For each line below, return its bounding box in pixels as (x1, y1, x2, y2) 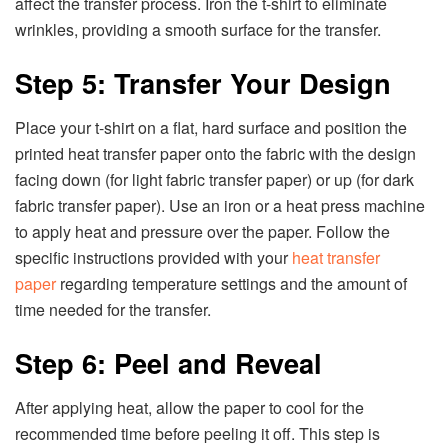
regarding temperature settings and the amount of (56, 271, 407, 295)
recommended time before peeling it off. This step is (15, 422, 380, 446)
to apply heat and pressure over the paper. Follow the (15, 219, 390, 243)
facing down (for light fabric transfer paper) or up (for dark (15, 167, 414, 191)
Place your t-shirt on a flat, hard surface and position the (15, 115, 407, 139)
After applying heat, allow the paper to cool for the (15, 396, 364, 420)
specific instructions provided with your (15, 245, 292, 269)
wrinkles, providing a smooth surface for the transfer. (15, 17, 381, 41)
